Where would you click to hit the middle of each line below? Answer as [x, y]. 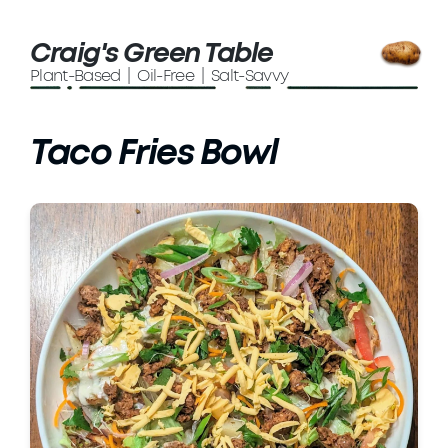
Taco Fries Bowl [154, 154]
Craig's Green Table [151, 53]
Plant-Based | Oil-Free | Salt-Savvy [159, 76]
